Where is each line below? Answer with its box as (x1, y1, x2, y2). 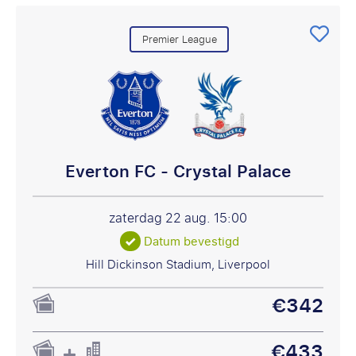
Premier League (141, 29, 217, 50)
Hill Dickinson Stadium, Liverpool (86, 253, 270, 276)
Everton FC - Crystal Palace (65, 156, 291, 188)
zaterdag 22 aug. (109, 206, 214, 230)
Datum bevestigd (144, 230, 240, 252)
